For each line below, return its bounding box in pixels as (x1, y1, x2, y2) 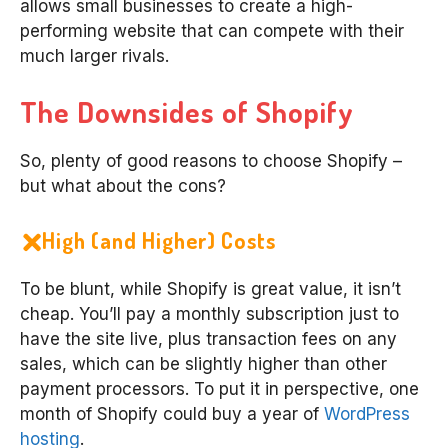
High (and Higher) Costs (42, 226, 276, 255)
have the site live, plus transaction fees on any (20, 329, 397, 350)
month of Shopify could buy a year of (20, 404, 324, 425)
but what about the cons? (20, 175, 226, 196)
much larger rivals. (20, 46, 169, 67)
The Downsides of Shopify (20, 92, 354, 130)
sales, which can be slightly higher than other (20, 354, 387, 375)
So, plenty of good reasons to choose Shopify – (20, 150, 402, 171)
